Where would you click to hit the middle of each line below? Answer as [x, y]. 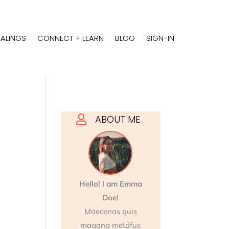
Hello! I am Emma [110, 184]
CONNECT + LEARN [70, 38]
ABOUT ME [118, 119]
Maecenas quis [110, 212]
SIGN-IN [160, 38]
